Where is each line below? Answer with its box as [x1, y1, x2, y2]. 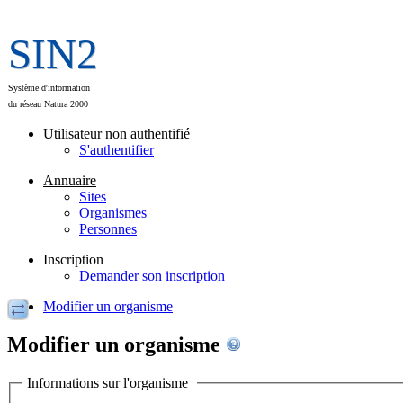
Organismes [79, 205, 147, 220]
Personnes [79, 221, 137, 237]
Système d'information [8, 83, 90, 93]
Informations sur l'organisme [23, 374, 195, 390]
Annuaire [43, 173, 96, 188]
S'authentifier [79, 142, 154, 157]
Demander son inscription [79, 268, 225, 283]
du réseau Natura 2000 [8, 99, 88, 109]
